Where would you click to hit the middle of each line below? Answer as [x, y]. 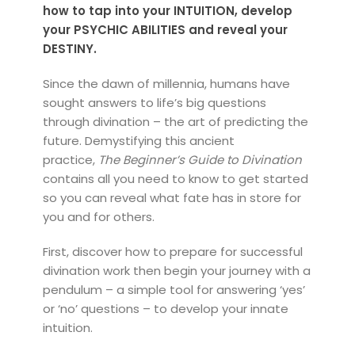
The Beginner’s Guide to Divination [200, 159]
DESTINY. [69, 48]
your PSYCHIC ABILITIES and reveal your [165, 29]
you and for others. [101, 216]
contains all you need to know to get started [175, 178]
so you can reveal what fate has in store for [172, 197]
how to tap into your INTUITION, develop [167, 10]
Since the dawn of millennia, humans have [166, 83]
